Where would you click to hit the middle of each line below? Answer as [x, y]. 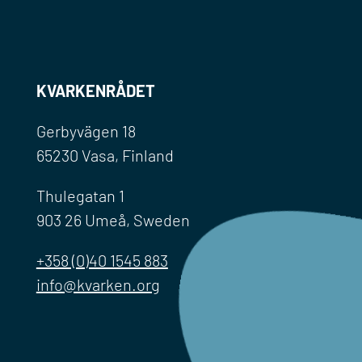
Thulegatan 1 [80, 195]
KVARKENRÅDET [95, 90]
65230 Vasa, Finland [105, 155]
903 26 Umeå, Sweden [113, 219]
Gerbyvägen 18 [86, 130]
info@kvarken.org [98, 284]
